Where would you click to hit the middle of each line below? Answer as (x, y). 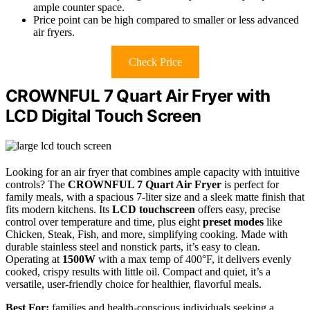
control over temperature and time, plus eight (104, 221)
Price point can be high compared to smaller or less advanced (166, 20)
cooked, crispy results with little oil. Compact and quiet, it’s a (138, 271)
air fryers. (54, 33)
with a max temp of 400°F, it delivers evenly (193, 259)
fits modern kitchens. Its (59, 209)
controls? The (37, 184)
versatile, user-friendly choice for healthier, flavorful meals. (134, 284)
